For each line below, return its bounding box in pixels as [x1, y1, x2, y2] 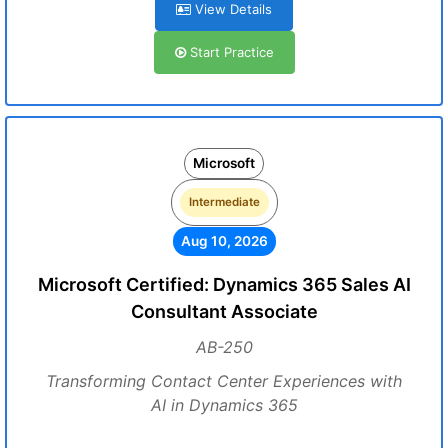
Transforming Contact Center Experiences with [46, 371, 402, 391]
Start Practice [185, 44, 274, 60]
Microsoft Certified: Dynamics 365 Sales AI [37, 274, 411, 295]
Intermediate [188, 195, 260, 209]
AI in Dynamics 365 [150, 395, 298, 415]
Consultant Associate [130, 301, 318, 322]
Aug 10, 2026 [180, 233, 268, 249]
